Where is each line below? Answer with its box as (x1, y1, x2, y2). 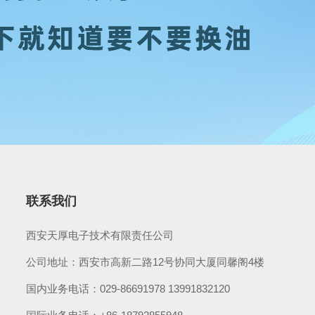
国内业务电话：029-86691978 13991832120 (26, 283, 230, 295)
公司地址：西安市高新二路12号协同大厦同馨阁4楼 (26, 256, 264, 268)
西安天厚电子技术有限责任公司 (26, 229, 174, 241)
